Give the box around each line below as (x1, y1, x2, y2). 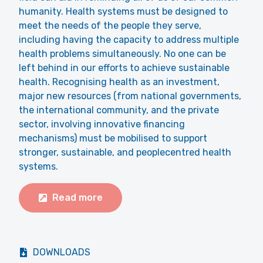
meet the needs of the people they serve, (19, 20, 201, 31)
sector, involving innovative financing (19, 119, 185, 130)
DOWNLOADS (33, 247, 90, 258)
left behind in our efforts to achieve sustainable (19, 62, 230, 73)
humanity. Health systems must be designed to (19, 6, 228, 17)
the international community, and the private (19, 104, 219, 116)
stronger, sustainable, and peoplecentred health (19, 147, 231, 158)
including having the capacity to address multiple (19, 34, 239, 45)
